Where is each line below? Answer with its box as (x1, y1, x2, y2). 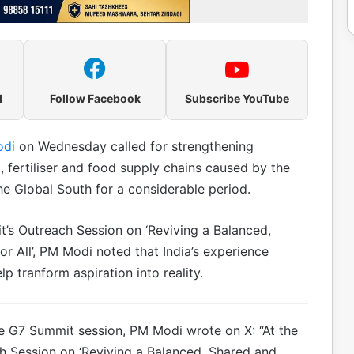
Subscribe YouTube (185, 91, 289, 105)
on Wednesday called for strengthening (15, 137, 254, 154)
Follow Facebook (49, 91, 141, 105)
